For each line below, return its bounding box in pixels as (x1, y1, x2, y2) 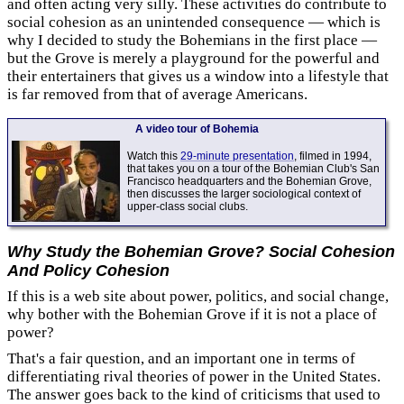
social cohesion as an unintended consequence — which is (7, 14, 381, 31)
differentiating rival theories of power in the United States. (7, 367, 381, 385)
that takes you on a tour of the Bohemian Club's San (127, 162, 380, 175)
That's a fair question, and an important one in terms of (7, 349, 355, 367)
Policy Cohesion (43, 262, 170, 280)
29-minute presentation (180, 150, 294, 162)
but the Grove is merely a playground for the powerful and (7, 50, 380, 67)
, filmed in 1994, (294, 150, 372, 162)
